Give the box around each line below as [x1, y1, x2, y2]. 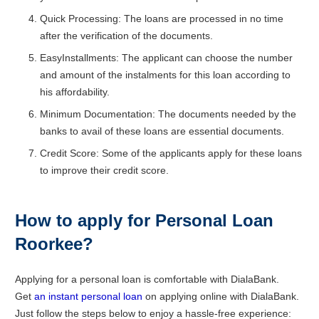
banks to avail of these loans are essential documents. [40, 125, 284, 137]
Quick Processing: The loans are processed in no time [40, 13, 283, 25]
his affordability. [40, 86, 110, 98]
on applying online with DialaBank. [142, 291, 299, 303]
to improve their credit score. [40, 164, 169, 177]
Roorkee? [15, 234, 93, 254]
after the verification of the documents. [40, 30, 213, 42]
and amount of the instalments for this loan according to [40, 69, 291, 81]
